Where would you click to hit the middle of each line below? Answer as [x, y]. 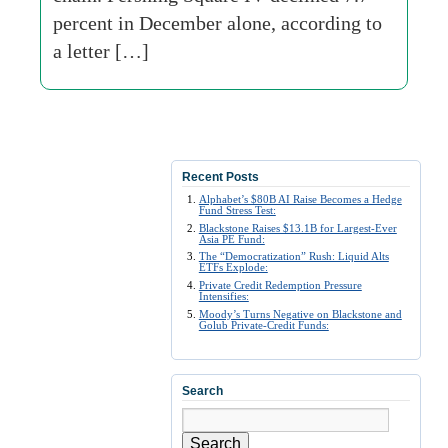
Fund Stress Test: [237, 210]
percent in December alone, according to [217, 23]
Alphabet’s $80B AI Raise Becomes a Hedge [300, 199]
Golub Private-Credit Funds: [263, 324]
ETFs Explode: [233, 267]
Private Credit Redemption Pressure [280, 285]
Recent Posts [220, 177]
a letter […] [101, 51]
